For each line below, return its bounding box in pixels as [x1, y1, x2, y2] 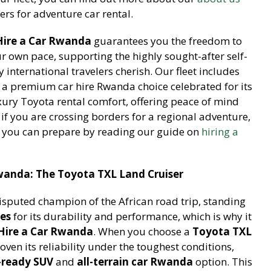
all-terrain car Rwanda [77, 254, 193, 269]
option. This [193, 254, 252, 269]
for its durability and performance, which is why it [11, 209, 252, 223]
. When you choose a [93, 224, 192, 238]
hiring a [201, 124, 238, 139]
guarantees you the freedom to [91, 33, 242, 48]
